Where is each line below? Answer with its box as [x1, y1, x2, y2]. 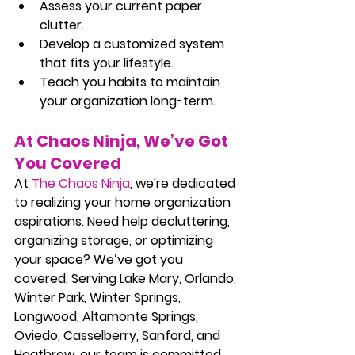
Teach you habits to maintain [40, 72, 223, 91]
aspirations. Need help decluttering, [14, 212, 233, 231]
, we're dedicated [130, 174, 239, 193]
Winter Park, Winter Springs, [14, 288, 184, 307]
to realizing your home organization [14, 193, 234, 212]
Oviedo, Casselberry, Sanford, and [14, 326, 223, 345]
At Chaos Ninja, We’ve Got [14, 129, 231, 152]
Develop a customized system [40, 34, 227, 53]
